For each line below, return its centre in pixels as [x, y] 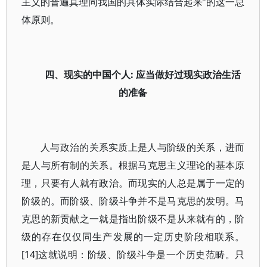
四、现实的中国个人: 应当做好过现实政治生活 [142, 74]
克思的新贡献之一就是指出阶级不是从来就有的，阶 [133, 219]
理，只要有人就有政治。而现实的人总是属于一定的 [133, 183]
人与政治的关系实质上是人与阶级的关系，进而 [143, 147]
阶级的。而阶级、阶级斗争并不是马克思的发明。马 [133, 201]
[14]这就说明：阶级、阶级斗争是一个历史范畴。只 [133, 254]
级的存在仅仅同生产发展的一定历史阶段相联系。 [133, 237]
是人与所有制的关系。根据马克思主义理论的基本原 [133, 165]
